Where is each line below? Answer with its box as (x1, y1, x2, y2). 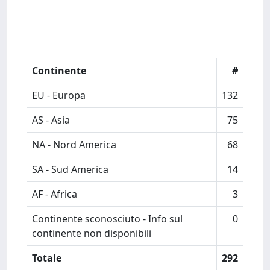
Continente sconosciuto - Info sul (32, 212, 183, 225)
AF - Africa (32, 187, 77, 201)
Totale (32, 251, 61, 265)
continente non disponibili (32, 227, 151, 240)
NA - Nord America (32, 138, 116, 151)
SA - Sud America (32, 163, 108, 176)
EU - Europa (32, 89, 86, 102)
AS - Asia (32, 113, 70, 127)
